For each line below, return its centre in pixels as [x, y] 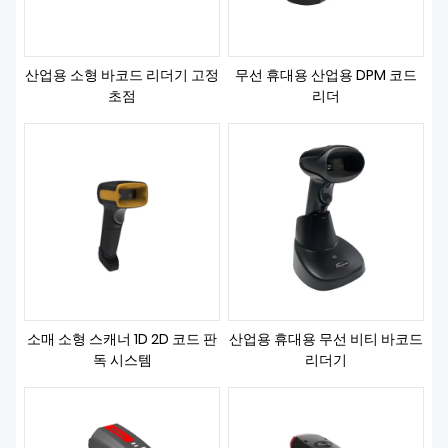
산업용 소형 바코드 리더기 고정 [122, 75]
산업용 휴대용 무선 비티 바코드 [326, 339]
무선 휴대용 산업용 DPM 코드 [326, 75]
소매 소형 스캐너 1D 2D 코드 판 [122, 339]
